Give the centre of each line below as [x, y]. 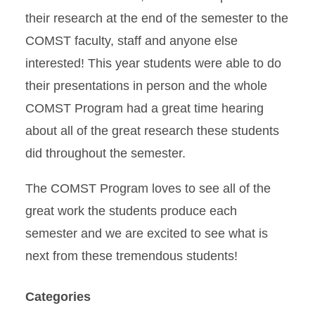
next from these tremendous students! [131, 256]
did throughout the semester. [105, 153]
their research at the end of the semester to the [157, 18]
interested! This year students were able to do [153, 63]
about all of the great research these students [152, 131]
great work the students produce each [131, 211]
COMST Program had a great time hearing [144, 108]
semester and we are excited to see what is [147, 233]
